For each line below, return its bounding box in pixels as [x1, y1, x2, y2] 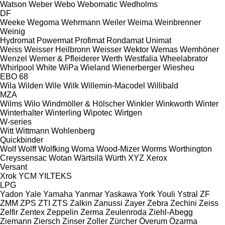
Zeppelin [47, 207, 78, 216]
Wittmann [16, 126, 49, 135]
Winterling [45, 108, 81, 117]
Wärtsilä [74, 153, 103, 162]
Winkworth [156, 99, 193, 108]
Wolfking [38, 144, 69, 153]
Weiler [102, 18, 126, 27]
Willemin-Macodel [81, 81, 145, 90]
